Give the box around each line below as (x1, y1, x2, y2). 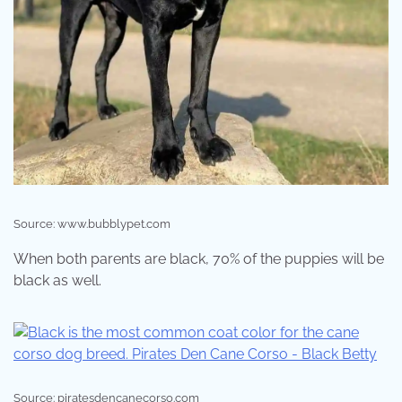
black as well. (13, 272, 101, 290)
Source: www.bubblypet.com (13, 217, 170, 232)
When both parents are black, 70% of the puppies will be (13, 250, 384, 268)
